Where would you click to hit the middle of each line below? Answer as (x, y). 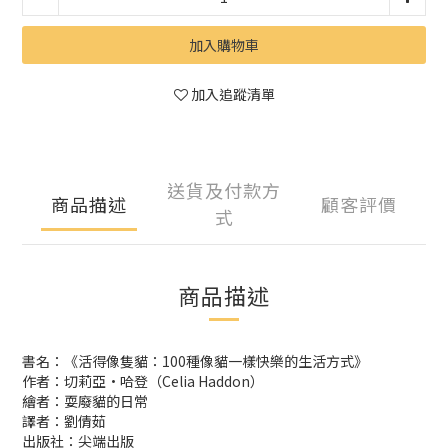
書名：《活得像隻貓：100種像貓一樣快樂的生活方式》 (195, 361)
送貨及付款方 (224, 190)
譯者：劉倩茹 (64, 421)
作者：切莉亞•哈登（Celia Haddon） (143, 381)
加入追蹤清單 (232, 94)
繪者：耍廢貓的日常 (85, 401)
